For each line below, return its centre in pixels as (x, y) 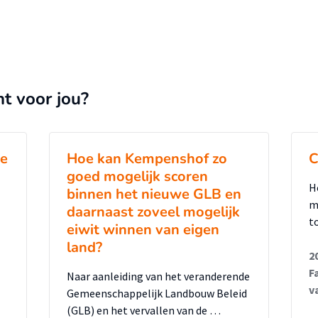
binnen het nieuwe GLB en (154, 194)
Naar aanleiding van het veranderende (158, 276)
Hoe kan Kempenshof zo (147, 159)
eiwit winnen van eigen (143, 230)
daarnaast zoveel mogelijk (153, 212)
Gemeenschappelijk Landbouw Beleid (157, 293)
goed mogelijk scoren (137, 176)
